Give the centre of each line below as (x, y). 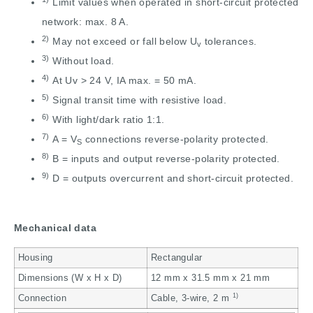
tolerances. (229, 42)
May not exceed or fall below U (123, 42)
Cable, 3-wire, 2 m (192, 299)
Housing (36, 258)
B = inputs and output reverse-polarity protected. (165, 159)
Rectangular (177, 258)
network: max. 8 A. (86, 22)
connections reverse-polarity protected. (175, 139)
